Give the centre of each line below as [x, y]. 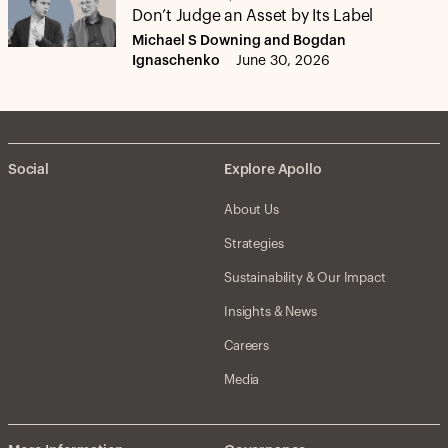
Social [28, 170]
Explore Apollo [273, 170]
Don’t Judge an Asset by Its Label [253, 16]
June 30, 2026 [283, 61]
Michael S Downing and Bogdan [239, 41]
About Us [251, 209]
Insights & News [270, 311]
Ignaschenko [176, 61]
